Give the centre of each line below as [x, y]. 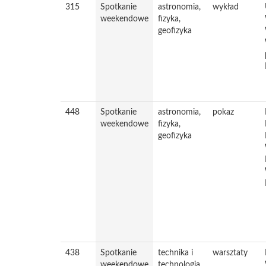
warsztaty [230, 253]
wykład [226, 7]
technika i [175, 253]
